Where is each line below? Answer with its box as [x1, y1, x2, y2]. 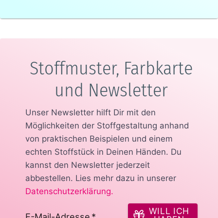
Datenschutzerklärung [25, 186, 111, 197]
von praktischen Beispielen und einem [25, 134, 173, 144]
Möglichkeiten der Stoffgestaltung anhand [25, 121, 189, 131]
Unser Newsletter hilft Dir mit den [25, 108, 156, 118]
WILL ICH [148, 205, 190, 216]
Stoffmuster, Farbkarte [30, 57, 193, 80]
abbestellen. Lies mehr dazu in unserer [25, 173, 176, 183]
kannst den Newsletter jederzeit [25, 160, 150, 170]
